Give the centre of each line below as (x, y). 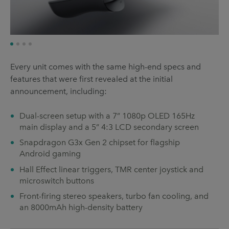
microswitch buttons (57, 180)
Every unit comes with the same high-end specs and (106, 67)
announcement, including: (59, 91)
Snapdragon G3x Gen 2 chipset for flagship (100, 143)
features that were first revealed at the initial (91, 79)
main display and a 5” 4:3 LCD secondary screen (109, 127)
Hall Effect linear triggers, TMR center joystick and (111, 169)
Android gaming (50, 154)
